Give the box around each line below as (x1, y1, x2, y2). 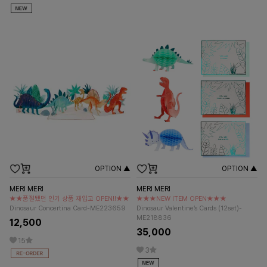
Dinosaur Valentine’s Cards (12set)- (136, 204, 242, 213)
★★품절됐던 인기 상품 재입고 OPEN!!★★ (10, 195, 129, 203)
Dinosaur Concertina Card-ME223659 (10, 204, 126, 213)
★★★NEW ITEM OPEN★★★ (136, 195, 226, 203)
